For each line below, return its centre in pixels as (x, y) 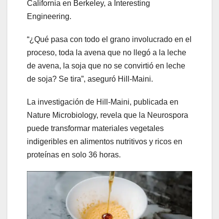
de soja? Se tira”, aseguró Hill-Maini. (90, 79)
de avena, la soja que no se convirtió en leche (106, 66)
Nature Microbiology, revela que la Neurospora (108, 115)
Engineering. (49, 17)
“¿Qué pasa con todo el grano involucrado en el (109, 40)
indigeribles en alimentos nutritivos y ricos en (105, 142)
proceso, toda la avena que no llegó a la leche (107, 53)
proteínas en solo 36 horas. (74, 155)
